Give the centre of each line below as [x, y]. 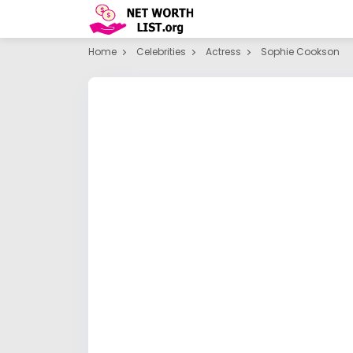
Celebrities [161, 52]
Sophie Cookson [300, 52]
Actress [223, 52]
